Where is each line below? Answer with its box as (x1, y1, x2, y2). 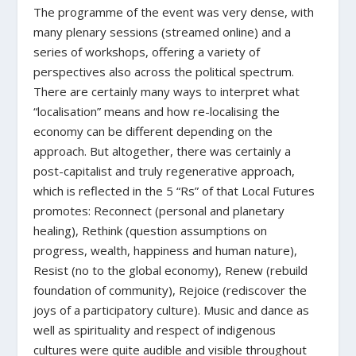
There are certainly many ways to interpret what (33, 83, 300, 99)
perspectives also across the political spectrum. (33, 63, 295, 79)
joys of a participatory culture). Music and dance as (33, 301, 310, 318)
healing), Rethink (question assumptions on (33, 222, 268, 238)
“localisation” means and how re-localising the (33, 103, 281, 119)
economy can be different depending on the (33, 122, 273, 139)
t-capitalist (54, 162, 113, 179)
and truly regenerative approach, (112, 162, 296, 179)
